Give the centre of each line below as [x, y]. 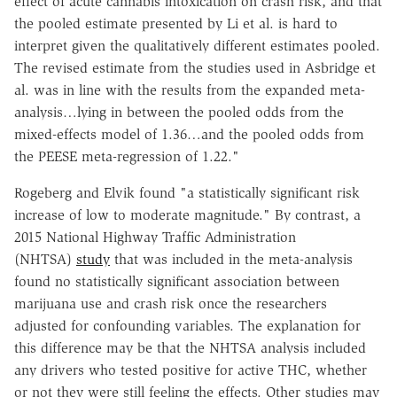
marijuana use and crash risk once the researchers [171, 303]
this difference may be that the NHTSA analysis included [190, 347]
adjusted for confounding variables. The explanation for [187, 325]
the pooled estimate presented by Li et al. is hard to [176, 23]
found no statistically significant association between [177, 281]
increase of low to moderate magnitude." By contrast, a [187, 214]
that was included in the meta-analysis [231, 259]
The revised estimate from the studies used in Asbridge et [195, 67]
